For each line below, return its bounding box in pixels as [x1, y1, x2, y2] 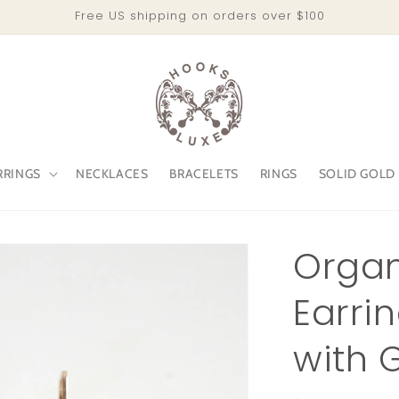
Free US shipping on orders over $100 [74, 7, 325, 24]
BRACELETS [169, 166, 239, 182]
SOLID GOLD [318, 166, 395, 182]
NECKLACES [75, 166, 149, 182]
